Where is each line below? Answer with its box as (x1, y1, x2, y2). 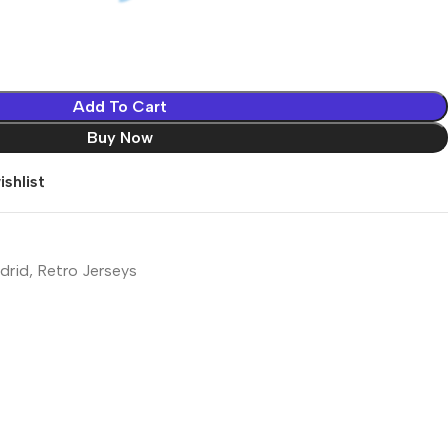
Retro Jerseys (37, 260, 137, 280)
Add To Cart (72, 96, 167, 116)
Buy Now (86, 127, 153, 147)
